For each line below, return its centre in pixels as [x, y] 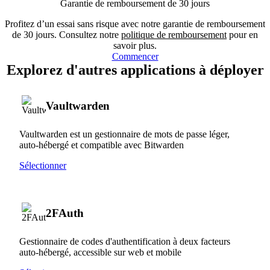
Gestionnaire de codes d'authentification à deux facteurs [125, 241]
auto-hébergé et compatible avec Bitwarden [102, 145]
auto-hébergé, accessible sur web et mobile [100, 252]
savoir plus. [135, 45]
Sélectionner [43, 165]
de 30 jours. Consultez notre [67, 34]
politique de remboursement [174, 34]
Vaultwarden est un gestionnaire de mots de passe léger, [124, 134]
